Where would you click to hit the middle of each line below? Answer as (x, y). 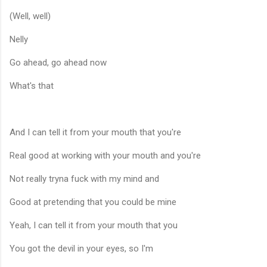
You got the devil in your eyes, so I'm (81, 248)
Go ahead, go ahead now (58, 62)
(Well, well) (30, 16)
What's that (32, 86)
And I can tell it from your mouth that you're (95, 132)
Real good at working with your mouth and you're (105, 155)
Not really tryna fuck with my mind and (84, 178)
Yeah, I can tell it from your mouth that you (94, 225)
